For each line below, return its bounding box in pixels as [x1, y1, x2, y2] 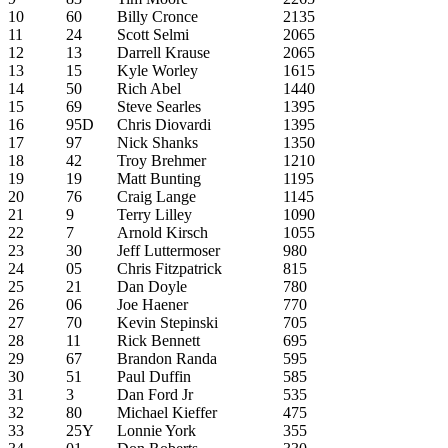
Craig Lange [117, 187, 196, 205]
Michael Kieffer [117, 403, 217, 421]
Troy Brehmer [117, 151, 206, 169]
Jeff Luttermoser [117, 241, 220, 259]
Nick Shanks [117, 133, 198, 151]
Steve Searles [117, 97, 201, 115]
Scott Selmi [117, 25, 189, 43]
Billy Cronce [117, 7, 198, 25]
